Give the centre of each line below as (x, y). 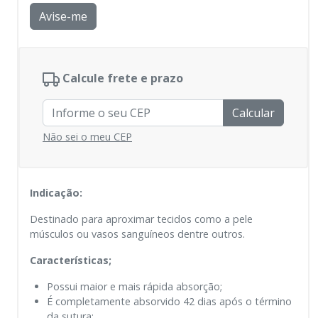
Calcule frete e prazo (123, 78)
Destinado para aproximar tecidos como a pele (141, 219)
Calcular (253, 113)
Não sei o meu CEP (87, 137)
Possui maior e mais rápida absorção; (135, 287)
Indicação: (56, 193)
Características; (71, 261)
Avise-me (63, 17)
